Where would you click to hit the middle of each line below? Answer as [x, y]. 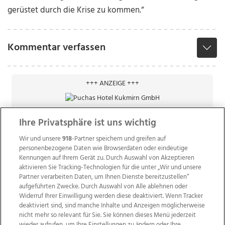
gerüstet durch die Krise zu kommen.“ [76, 11]
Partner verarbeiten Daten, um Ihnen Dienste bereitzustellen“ [104, 177]
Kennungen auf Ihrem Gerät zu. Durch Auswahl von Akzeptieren [107, 158]
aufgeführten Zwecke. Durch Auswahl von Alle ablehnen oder [103, 187]
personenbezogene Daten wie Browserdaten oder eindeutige [104, 148]
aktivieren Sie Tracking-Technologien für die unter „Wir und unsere [110, 167]
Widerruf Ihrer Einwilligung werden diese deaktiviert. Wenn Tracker [111, 196]
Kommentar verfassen [57, 48]
